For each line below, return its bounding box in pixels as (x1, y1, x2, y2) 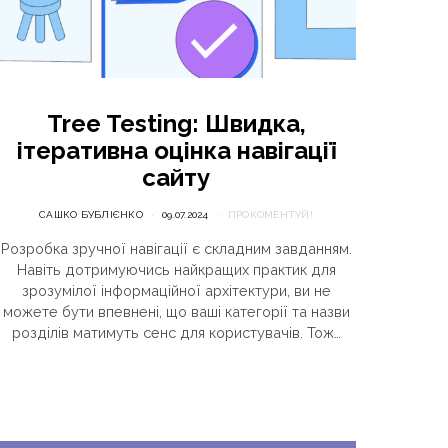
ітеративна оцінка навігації (16, 136, 336, 166)
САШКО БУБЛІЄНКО (39, 209, 143, 221)
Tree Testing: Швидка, (46, 109, 306, 139)
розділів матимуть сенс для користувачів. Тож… (11, 324, 341, 342)
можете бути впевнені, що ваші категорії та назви (2, 303, 350, 321)
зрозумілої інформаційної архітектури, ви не (21, 282, 331, 300)
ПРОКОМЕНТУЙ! (227, 209, 313, 221)
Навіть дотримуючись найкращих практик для (16, 261, 336, 279)
